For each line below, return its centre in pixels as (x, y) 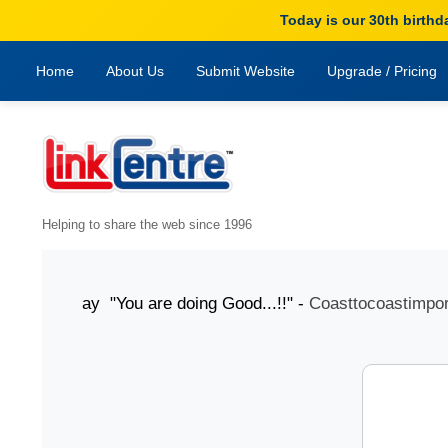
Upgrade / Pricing (382, 71)
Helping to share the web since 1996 (147, 225)
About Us (135, 71)
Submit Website (245, 71)
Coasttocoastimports (358, 303)
